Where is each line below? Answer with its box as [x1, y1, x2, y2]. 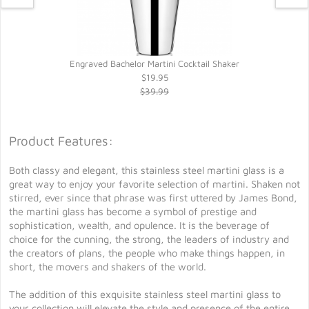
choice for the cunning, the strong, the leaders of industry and [9, 233, 289, 245]
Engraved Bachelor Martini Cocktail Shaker [70, 58, 239, 69]
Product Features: [9, 133, 113, 148]
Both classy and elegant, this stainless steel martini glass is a [9, 164, 284, 176]
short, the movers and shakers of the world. [9, 261, 206, 272]
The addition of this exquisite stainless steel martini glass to [9, 288, 281, 300]
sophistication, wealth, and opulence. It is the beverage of [9, 219, 270, 231]
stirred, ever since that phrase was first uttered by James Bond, [9, 192, 297, 203]
